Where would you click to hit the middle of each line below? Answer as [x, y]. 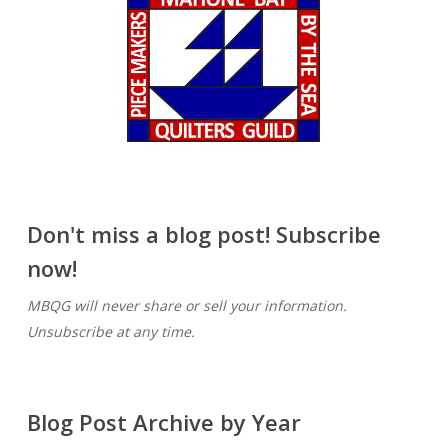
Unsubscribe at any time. [110, 332]
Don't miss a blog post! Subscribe [203, 234]
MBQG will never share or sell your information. [186, 306]
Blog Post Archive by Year [163, 422]
